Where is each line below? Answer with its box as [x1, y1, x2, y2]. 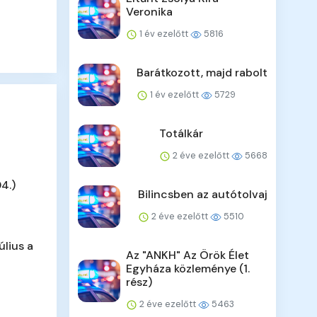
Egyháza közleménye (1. [126, 261, 250, 277]
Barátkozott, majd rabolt [136, 65, 267, 81]
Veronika [126, 4, 173, 20]
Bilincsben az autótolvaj [137, 187, 267, 202]
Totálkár [158, 126, 203, 142]
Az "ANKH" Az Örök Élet [126, 248, 250, 263]
